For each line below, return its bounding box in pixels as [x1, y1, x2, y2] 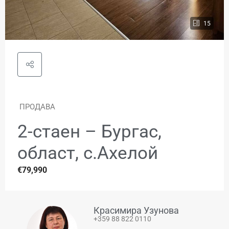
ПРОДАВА [19, 102, 55, 111]
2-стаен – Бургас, [17, 121, 162, 142]
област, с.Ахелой [17, 142, 158, 164]
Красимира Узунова [94, 204, 179, 216]
